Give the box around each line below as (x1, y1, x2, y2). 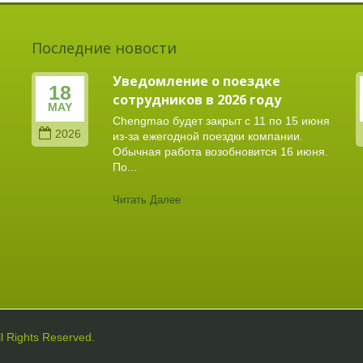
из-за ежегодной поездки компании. (113, 130, 303, 143)
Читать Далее (113, 194, 181, 206)
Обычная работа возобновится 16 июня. (113, 146, 328, 158)
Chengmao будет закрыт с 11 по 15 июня (113, 115, 330, 127)
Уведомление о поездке (113, 72, 280, 90)
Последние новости (32, 38, 177, 58)
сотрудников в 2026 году (113, 91, 281, 109)
